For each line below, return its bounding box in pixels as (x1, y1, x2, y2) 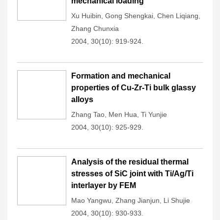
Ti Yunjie (141, 110, 167, 118)
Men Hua (109, 110, 137, 118)
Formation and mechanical (71, 72, 170, 80)
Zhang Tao (71, 110, 105, 118)
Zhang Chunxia (71, 25, 119, 32)
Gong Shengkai (105, 12, 153, 20)
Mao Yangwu (71, 196, 111, 204)
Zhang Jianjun (115, 196, 160, 204)
